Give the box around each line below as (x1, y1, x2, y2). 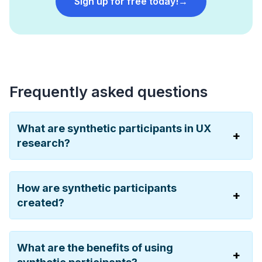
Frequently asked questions (9, 82, 208, 101)
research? (17, 136, 70, 149)
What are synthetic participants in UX (17, 122, 211, 135)
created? (17, 196, 64, 209)
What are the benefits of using (17, 241, 173, 254)
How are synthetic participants (17, 181, 177, 194)
